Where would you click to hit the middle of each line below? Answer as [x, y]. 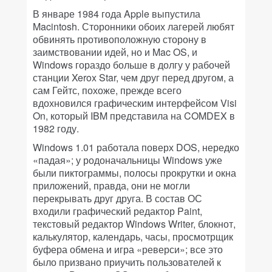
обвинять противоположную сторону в [120, 39]
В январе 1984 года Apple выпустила [117, 14]
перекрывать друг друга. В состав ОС [117, 199]
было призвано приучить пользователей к [127, 262]
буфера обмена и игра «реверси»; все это [128, 250]
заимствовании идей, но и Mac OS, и [115, 52]
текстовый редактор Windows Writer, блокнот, [134, 224]
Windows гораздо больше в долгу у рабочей [131, 65]
